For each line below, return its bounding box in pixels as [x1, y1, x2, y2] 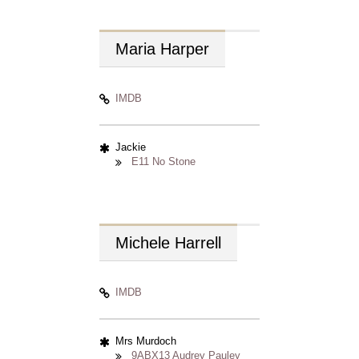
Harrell [175, 234, 221, 252]
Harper [160, 40, 209, 58]
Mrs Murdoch [115, 335, 176, 347]
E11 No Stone [131, 155, 196, 167]
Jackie [115, 141, 146, 153]
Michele [115, 234, 175, 252]
